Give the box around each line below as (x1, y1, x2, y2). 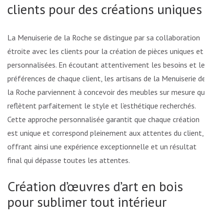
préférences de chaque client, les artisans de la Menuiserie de (7, 73, 206, 83)
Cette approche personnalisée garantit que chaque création (7, 114, 200, 124)
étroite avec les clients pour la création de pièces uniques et (7, 46, 203, 56)
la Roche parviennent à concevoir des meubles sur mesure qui (7, 87, 206, 97)
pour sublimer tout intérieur (7, 192, 166, 211)
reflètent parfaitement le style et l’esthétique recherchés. (7, 100, 196, 110)
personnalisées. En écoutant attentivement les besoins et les (7, 59, 208, 70)
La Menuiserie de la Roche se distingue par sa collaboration (7, 32, 200, 42)
